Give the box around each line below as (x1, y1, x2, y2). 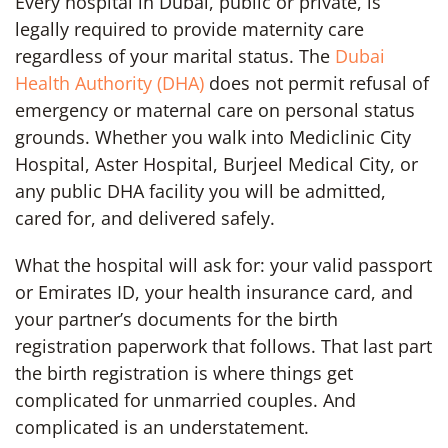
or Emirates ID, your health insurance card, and (15, 279, 413, 304)
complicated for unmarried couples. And (15, 387, 356, 412)
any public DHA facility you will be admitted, (15, 178, 386, 203)
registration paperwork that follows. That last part (15, 333, 432, 358)
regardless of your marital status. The (15, 43, 335, 68)
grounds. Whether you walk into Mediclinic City (15, 124, 411, 149)
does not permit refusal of (204, 70, 429, 95)
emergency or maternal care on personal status (15, 97, 415, 122)
